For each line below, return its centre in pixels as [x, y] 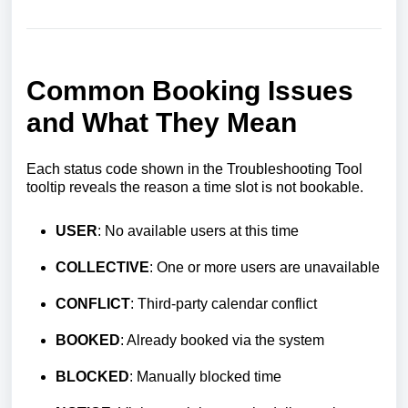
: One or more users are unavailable [265, 267]
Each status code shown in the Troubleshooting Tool [194, 168]
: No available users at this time [198, 230]
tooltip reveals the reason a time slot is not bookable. [195, 187]
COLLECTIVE [102, 267]
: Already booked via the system [222, 340]
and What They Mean [162, 122]
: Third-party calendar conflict [224, 303]
